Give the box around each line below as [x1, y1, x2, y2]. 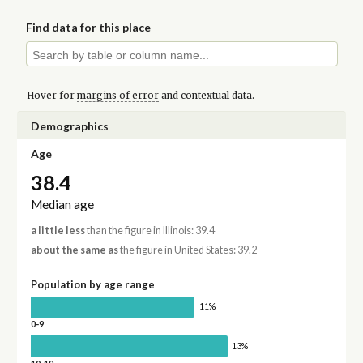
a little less [30, 224, 85, 237]
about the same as [30, 243, 118, 256]
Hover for [26, 89, 77, 101]
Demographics [30, 118, 109, 133]
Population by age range [30, 277, 155, 291]
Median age [30, 197, 94, 212]
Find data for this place [26, 20, 152, 35]
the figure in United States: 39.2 [117, 243, 257, 256]
